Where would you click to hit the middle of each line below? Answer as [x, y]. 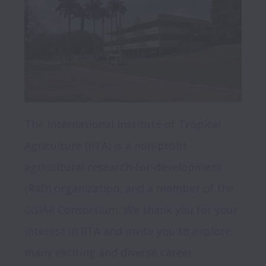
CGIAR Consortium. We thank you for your [131, 209]
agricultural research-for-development [123, 167]
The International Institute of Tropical [123, 124]
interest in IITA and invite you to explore [128, 231]
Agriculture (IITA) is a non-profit [106, 145]
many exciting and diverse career [109, 252]
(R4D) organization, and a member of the [129, 188]
